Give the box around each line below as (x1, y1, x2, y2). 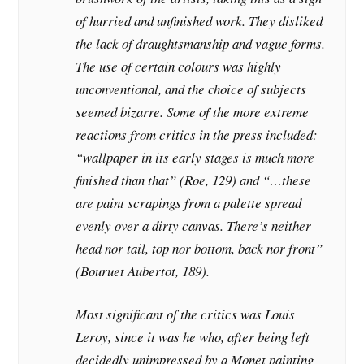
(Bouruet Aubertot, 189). (76, 261, 210, 280)
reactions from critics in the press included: (76, 124, 318, 144)
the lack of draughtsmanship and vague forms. (76, 33, 326, 53)
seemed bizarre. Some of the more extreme (76, 102, 310, 121)
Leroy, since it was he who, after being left (76, 327, 310, 346)
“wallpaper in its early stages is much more (76, 147, 315, 167)
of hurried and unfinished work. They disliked (76, 11, 323, 30)
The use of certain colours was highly (76, 56, 282, 76)
